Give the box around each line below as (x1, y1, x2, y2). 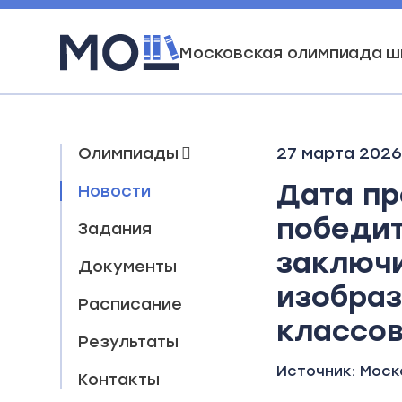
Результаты (78, 332, 179, 352)
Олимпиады (78, 144, 179, 163)
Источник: (276, 363, 361, 380)
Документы (78, 257, 178, 276)
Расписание (78, 294, 183, 314)
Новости (78, 181, 152, 201)
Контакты (78, 370, 161, 389)
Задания (78, 219, 153, 239)
